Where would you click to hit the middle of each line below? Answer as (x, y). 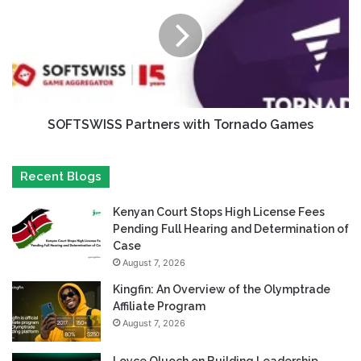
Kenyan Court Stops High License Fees (219, 212)
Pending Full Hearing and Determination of (231, 229)
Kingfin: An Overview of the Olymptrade (222, 290)
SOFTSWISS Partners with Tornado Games (180, 125)
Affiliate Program (159, 307)
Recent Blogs (61, 177)
